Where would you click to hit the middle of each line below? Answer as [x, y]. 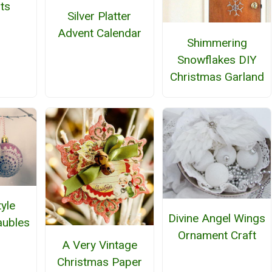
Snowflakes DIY [217, 59]
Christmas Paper [99, 262]
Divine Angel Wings [217, 218]
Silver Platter [100, 16]
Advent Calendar [99, 33]
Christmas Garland [217, 76]
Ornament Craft [217, 235]
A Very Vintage [99, 245]
